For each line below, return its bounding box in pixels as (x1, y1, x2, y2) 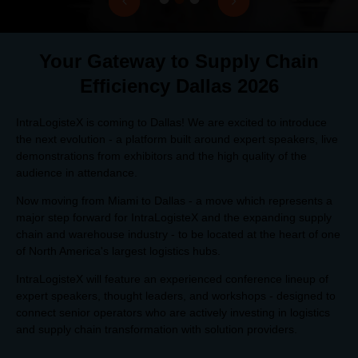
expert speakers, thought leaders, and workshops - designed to (16, 288, 336, 302)
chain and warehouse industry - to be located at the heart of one (16, 227, 340, 241)
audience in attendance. (16, 165, 141, 179)
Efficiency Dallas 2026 (79, 74, 279, 97)
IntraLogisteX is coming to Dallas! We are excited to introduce (16, 115, 327, 129)
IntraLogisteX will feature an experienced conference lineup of (16, 272, 328, 285)
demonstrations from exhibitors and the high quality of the (16, 149, 307, 162)
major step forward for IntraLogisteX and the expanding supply (16, 210, 332, 224)
